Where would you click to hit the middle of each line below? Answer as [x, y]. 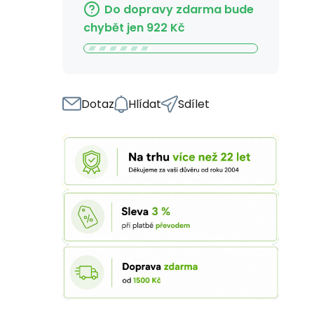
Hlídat [145, 104]
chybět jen [114, 27]
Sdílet [194, 104]
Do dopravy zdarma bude [179, 9]
